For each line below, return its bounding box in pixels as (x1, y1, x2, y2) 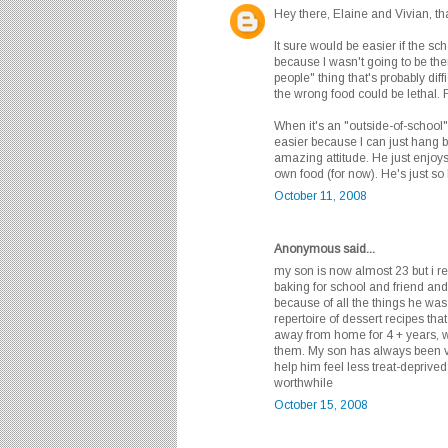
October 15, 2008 (274, 398, 368, 413)
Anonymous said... (274, 242, 375, 257)
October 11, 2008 (274, 189, 367, 204)
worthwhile (274, 376, 333, 391)
